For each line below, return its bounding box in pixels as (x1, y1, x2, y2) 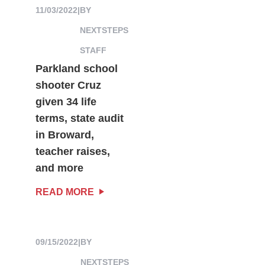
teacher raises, (35, 145, 110, 157)
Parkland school (35, 62, 118, 75)
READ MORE (35, 186, 94, 197)
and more (35, 161, 83, 174)
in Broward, (35, 128, 94, 141)
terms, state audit (35, 112, 124, 124)
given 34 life (35, 95, 96, 108)
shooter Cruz (35, 79, 101, 91)
